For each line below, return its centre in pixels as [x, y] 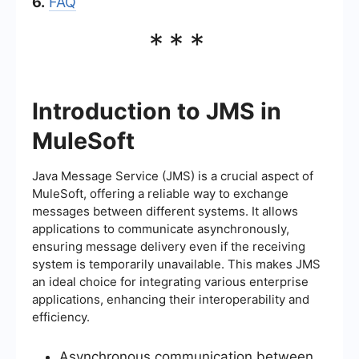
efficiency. [61, 317]
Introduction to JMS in [157, 111]
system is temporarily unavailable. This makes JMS [176, 264]
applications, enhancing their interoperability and [171, 299]
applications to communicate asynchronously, [161, 228]
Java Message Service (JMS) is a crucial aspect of [173, 175]
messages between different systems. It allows [165, 211]
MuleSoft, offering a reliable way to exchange [160, 193]
